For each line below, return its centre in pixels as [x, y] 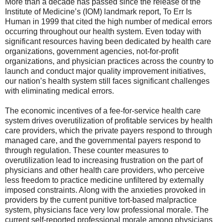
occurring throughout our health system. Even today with [103, 32]
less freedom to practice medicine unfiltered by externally [104, 180]
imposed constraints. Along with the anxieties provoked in [105, 190]
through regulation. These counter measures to [87, 151]
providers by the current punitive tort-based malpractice [101, 200]
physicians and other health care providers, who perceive [105, 170]
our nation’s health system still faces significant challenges [107, 81]
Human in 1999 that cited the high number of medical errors [109, 22]
